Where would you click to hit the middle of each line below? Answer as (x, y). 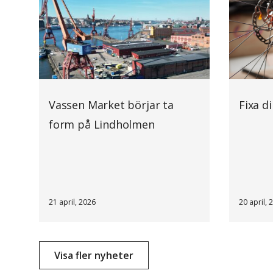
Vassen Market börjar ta (111, 105)
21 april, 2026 (72, 202)
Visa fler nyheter (94, 255)
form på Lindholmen (102, 124)
